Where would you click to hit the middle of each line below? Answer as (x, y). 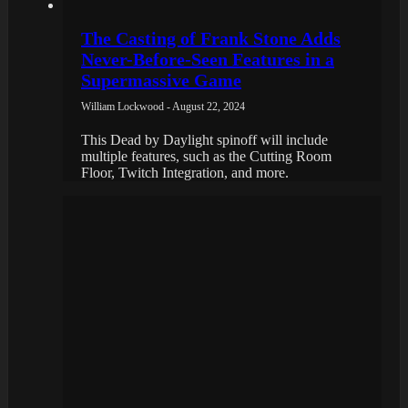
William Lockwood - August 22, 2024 (163, 106)
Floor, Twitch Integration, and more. (185, 172)
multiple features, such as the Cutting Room (206, 156)
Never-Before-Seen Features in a (208, 59)
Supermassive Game (161, 80)
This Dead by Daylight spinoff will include (204, 139)
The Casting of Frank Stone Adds (211, 38)
